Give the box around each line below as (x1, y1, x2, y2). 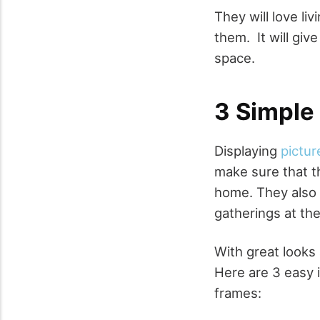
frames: (214, 285, 261, 301)
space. (214, 49, 255, 66)
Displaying (214, 142, 281, 159)
